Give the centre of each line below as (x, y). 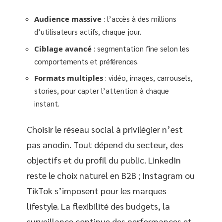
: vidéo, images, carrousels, (148, 78)
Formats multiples (69, 78)
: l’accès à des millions (139, 19)
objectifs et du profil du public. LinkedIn (104, 160)
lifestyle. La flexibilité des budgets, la (98, 206)
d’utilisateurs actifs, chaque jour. (88, 31)
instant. (47, 103)
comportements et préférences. (86, 61)
